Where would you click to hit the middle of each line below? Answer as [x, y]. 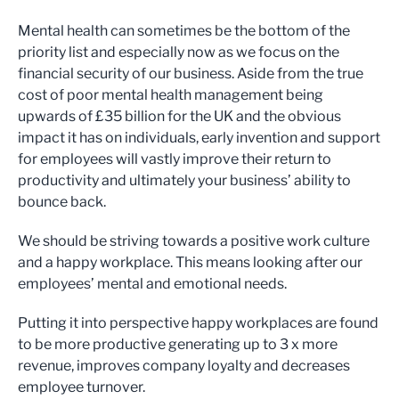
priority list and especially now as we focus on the [179, 52]
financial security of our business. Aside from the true [191, 73]
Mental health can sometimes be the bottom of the [184, 31]
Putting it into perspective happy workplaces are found [198, 323]
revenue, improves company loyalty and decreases [184, 366]
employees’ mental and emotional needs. [152, 284]
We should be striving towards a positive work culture [194, 241]
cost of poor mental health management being [171, 95]
